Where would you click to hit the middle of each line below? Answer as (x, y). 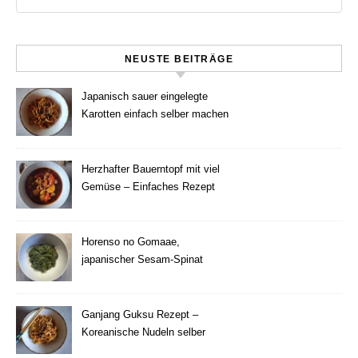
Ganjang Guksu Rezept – (140, 314)
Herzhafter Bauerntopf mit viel (151, 169)
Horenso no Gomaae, (131, 242)
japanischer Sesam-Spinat (142, 259)
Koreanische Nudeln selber (143, 332)
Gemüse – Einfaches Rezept (148, 187)
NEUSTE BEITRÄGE (179, 59)
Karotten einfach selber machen (155, 114)
